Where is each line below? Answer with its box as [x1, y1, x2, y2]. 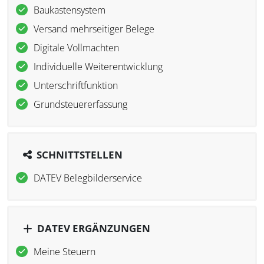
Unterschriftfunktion [34, 78, 118, 92]
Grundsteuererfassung [34, 97, 127, 111]
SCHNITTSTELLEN [37, 147, 123, 161]
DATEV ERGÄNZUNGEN [37, 221, 150, 235]
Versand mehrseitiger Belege [34, 22, 154, 35]
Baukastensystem [34, 3, 105, 16]
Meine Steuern [34, 245, 95, 258]
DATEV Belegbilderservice [34, 171, 142, 184]
